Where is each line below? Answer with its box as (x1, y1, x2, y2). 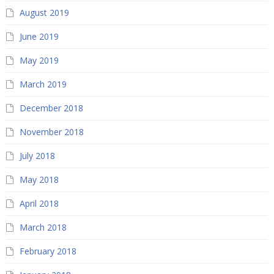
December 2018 (20, 102, 83, 114)
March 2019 (20, 78, 67, 91)
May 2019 (20, 54, 59, 67)
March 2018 (20, 221, 67, 234)
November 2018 (20, 126, 84, 138)
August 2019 (20, 7, 69, 19)
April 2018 (20, 198, 59, 210)
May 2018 (20, 174, 59, 186)
